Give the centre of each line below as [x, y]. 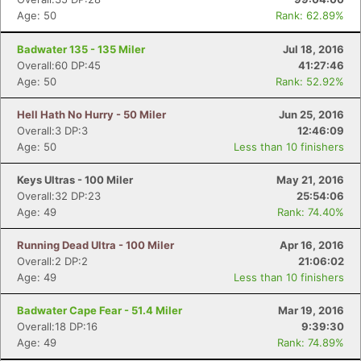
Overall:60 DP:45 [59, 65]
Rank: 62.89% [310, 15]
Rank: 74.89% [311, 342]
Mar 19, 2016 [311, 310]
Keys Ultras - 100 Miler [75, 180]
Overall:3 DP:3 [52, 131]
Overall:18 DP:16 [57, 326]
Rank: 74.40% [311, 212]
